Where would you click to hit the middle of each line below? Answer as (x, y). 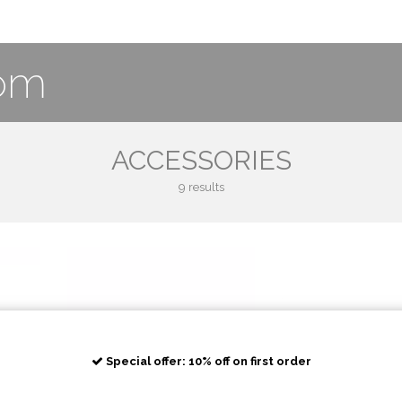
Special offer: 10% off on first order (208, 361)
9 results (201, 187)
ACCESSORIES (201, 160)
